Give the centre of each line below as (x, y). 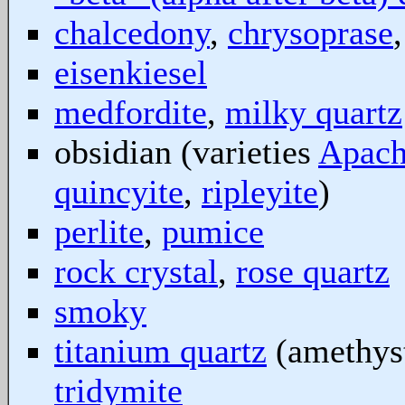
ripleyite (260, 192)
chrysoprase (311, 33)
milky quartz (314, 112)
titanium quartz (160, 351)
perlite (99, 231)
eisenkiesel (131, 72)
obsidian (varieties (186, 152)
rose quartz (313, 271)
